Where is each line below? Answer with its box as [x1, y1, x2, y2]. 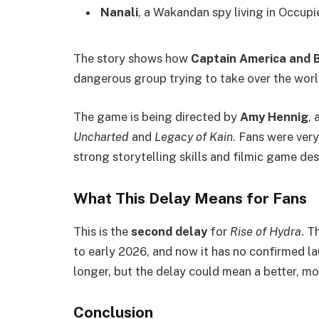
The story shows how [73, 51, 191, 66]
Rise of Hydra [230, 224, 301, 239]
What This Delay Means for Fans [73, 189, 307, 207]
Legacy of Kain [155, 129, 233, 144]
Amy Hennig [240, 109, 308, 124]
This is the [73, 224, 131, 239]
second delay [131, 224, 207, 239]
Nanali [100, 5, 138, 20]
